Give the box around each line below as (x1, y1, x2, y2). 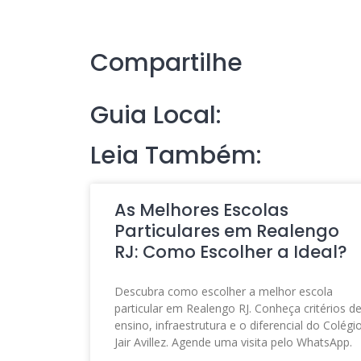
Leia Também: (90, 139, 262, 172)
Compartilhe (90, 46, 243, 80)
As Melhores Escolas (114, 198, 288, 222)
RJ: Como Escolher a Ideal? (114, 240, 347, 263)
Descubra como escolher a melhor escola (114, 284, 333, 299)
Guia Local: (90, 98, 222, 132)
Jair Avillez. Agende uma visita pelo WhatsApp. (114, 334, 352, 350)
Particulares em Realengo (114, 219, 339, 243)
